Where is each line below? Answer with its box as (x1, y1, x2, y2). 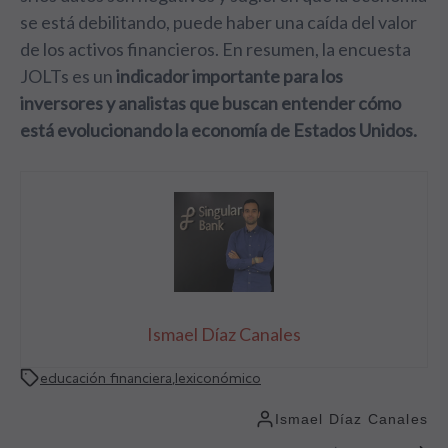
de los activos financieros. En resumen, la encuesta (20, 38, 411, 60)
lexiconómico (175, 370, 261, 386)
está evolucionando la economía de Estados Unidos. (20, 119, 417, 141)
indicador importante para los (116, 65, 343, 87)
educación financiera (40, 370, 172, 386)
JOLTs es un (20, 65, 116, 87)
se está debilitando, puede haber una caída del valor (20, 11, 417, 33)
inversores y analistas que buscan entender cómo (20, 92, 401, 114)
